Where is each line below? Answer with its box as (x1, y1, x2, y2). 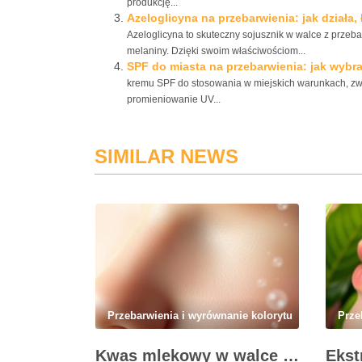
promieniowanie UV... (127, 94, 221, 105)
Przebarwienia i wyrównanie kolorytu (107, 309, 293, 322)
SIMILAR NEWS (95, 145, 238, 167)
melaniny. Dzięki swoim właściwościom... (127, 45, 305, 57)
